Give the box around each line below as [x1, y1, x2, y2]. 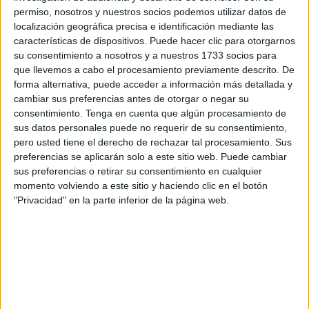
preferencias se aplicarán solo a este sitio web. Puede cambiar [14, 151, 287, 163]
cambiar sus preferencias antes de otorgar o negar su [14, 93, 249, 105]
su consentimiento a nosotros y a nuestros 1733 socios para [14, 50, 277, 61]
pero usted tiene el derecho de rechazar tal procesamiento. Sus [14, 137, 292, 148]
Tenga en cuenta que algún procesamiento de [86, 108, 286, 119]
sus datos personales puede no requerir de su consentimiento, [14, 122, 287, 134]
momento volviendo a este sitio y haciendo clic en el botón [14, 180, 268, 192]
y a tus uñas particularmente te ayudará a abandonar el [10, 277, 299, 291]
